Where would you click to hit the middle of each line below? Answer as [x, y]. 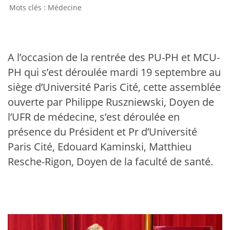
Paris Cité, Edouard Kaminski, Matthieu [100, 147]
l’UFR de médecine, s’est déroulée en [94, 117]
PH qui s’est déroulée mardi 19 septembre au [114, 72]
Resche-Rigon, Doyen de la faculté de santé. [110, 161]
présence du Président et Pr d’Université [102, 132]
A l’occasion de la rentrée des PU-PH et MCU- [114, 57]
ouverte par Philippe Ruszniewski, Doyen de [111, 102]
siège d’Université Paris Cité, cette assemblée [114, 87]
